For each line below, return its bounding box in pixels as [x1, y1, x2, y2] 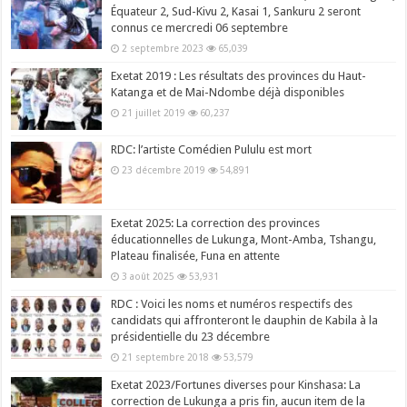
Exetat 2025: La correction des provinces [111, 216, 321, 231]
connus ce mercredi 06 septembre [111, 21, 289, 35]
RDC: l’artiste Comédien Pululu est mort [111, 143, 313, 157]
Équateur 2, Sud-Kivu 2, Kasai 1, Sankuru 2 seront [111, 5, 362, 19]
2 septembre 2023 [122, 43, 204, 55]
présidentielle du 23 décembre [111, 330, 271, 344]
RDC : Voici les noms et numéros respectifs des [111, 297, 353, 312]
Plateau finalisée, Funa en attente [111, 249, 281, 263]
